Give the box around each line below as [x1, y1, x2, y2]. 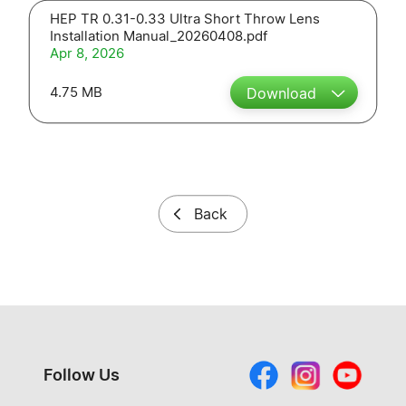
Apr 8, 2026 [50, 43, 124, 62]
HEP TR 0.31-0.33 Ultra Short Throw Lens [50, 9, 320, 27]
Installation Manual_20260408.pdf [50, 26, 267, 44]
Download [246, 83, 316, 102]
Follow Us [43, 364, 120, 384]
